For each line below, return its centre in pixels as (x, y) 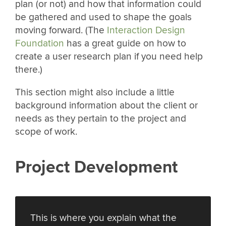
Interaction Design (146, 31)
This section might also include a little (95, 93)
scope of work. (46, 132)
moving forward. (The (61, 31)
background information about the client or (106, 106)
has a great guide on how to (125, 44)
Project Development (96, 167)
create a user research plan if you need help (109, 57)
